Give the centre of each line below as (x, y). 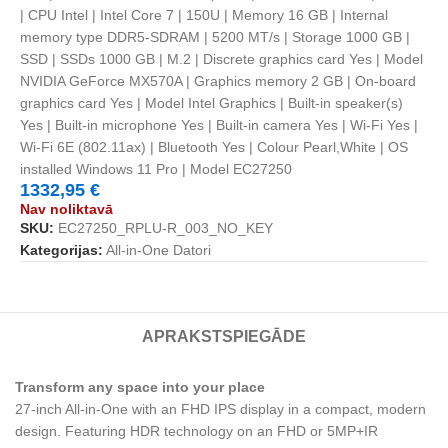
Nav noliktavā (66, 208)
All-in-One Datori (158, 249)
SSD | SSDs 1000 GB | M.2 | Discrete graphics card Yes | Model (221, 58)
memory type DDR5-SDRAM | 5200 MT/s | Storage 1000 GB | (215, 36)
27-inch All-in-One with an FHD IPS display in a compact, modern (220, 408)
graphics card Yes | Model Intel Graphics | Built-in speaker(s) (211, 102)
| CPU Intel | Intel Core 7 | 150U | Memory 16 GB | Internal (204, 14)
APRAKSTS (187, 336)
